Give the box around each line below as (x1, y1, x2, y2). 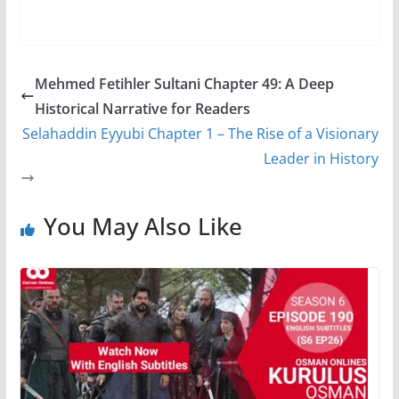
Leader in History (264, 148, 379, 168)
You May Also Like (43, 209, 242, 242)
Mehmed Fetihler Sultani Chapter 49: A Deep (34, 73, 334, 94)
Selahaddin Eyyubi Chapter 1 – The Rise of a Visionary (22, 123, 379, 143)
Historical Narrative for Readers (34, 98, 250, 118)
